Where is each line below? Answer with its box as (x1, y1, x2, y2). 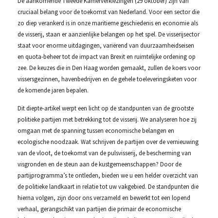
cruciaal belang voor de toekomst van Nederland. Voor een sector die (17, 7, 200, 16)
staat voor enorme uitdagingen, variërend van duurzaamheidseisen (17, 41, 194, 49)
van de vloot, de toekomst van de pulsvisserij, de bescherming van (17, 149, 191, 157)
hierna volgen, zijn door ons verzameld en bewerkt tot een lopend (17, 194, 190, 202)
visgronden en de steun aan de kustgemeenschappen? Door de (17, 160, 182, 168)
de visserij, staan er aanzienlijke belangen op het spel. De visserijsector (17, 30, 200, 38)
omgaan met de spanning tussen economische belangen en (17, 127, 174, 135)
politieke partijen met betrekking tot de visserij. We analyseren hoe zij (17, 115, 197, 124)
